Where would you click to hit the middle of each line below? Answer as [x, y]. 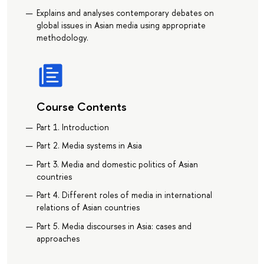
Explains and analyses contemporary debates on [125, 13]
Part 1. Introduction [72, 127]
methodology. [62, 38]
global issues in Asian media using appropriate [121, 25]
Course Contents [81, 107]
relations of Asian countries [88, 207]
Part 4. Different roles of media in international [124, 195]
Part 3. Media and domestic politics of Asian [117, 164]
